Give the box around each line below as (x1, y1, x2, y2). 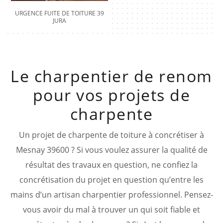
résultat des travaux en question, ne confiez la (25, 159, 198, 170)
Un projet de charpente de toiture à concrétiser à (19, 129, 204, 140)
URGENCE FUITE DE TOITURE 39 (15, 8, 104, 17)
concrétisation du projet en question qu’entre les (19, 174, 204, 185)
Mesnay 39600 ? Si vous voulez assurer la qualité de (15, 144, 208, 155)
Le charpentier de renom (10, 65, 213, 87)
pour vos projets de (32, 84, 191, 106)
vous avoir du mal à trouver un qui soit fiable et (23, 204, 200, 215)
